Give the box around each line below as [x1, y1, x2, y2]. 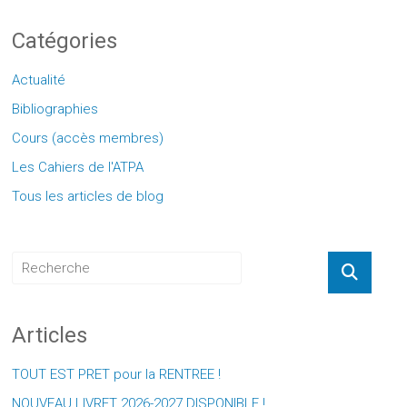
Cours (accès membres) [12, 130, 164, 147]
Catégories [12, 28, 118, 55]
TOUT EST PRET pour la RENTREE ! [12, 366, 222, 383]
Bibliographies [12, 101, 99, 118]
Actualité [12, 72, 66, 89]
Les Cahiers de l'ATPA [12, 159, 144, 176]
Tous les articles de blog [12, 188, 164, 205]
